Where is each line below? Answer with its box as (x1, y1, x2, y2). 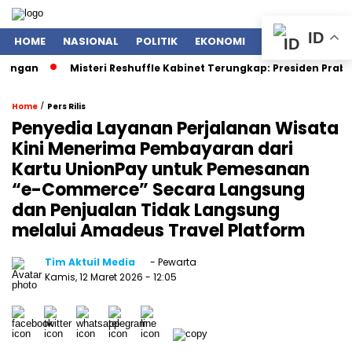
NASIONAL (63, 34, 119, 49)
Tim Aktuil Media (45, 255, 135, 269)
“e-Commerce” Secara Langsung (12, 178, 305, 202)
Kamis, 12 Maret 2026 (45, 270, 145, 284)
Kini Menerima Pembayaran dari (12, 137, 293, 161)
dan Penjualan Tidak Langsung (12, 198, 280, 222)
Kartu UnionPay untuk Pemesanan (12, 157, 310, 181)
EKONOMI (195, 34, 245, 49)
